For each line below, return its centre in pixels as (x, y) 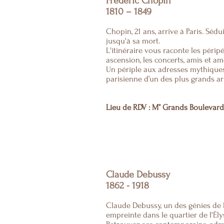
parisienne (125, 79)
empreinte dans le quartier (152, 215)
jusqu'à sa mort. (133, 41)
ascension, (124, 60)
